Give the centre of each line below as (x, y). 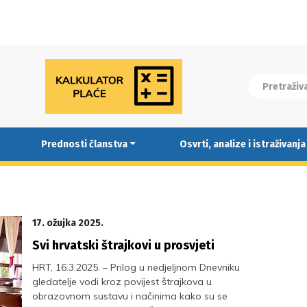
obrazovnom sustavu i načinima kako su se (130, 296)
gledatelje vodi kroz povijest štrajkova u (122, 282)
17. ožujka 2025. (68, 223)
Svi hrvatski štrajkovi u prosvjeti (124, 245)
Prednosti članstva (84, 144)
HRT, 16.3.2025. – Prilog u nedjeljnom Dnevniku (136, 267)
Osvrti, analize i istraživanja (242, 144)
